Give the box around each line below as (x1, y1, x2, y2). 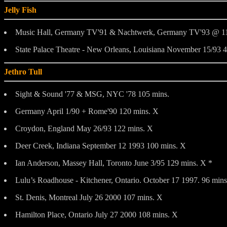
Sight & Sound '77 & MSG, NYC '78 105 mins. (15, 89, 169, 98)
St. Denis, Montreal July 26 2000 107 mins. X (15, 193, 163, 202)
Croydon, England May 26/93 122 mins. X (15, 124, 153, 133)
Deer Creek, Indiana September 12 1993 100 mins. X (15, 141, 186, 150)
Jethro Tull (4, 67, 42, 76)
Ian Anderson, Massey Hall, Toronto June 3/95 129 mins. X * (15, 158, 212, 167)
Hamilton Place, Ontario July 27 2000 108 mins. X (15, 210, 178, 219)
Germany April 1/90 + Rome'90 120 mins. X (15, 106, 159, 116)
